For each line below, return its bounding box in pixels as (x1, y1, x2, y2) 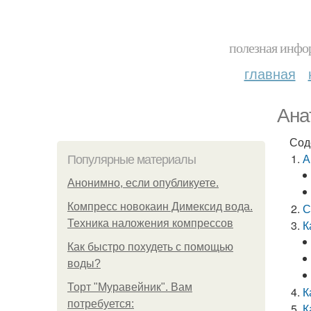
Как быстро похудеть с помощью (67, 241, 233, 253)
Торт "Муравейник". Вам (67, 281, 192, 293)
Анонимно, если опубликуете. (67, 177, 219, 189)
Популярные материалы (67, 153, 196, 167)
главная (244, 63, 296, 83)
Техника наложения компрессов (67, 217, 233, 229)
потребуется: (67, 298, 134, 310)
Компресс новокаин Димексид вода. (67, 201, 253, 212)
